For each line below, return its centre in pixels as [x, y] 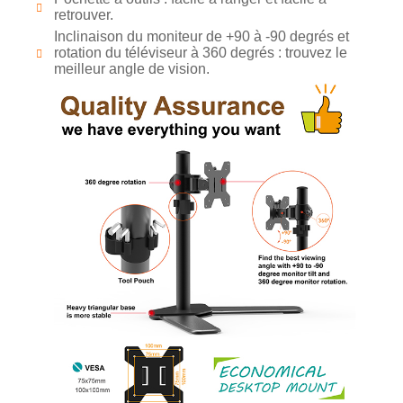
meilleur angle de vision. [132, 69]
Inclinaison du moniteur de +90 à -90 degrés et [201, 37]
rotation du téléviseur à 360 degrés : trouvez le [201, 53]
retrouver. [84, 15]
